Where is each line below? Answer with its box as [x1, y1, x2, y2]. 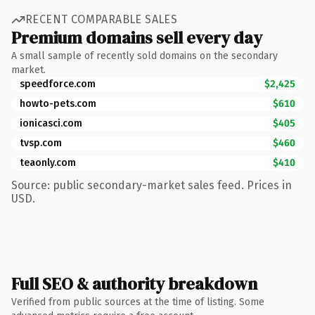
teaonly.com [20, 156, 76, 169]
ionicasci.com [20, 117, 82, 129]
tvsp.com [20, 136, 62, 149]
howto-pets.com [20, 97, 96, 110]
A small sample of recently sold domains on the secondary [11, 49, 278, 62]
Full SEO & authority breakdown [11, 271, 257, 295]
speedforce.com [20, 77, 96, 90]
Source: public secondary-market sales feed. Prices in [11, 178, 292, 192]
